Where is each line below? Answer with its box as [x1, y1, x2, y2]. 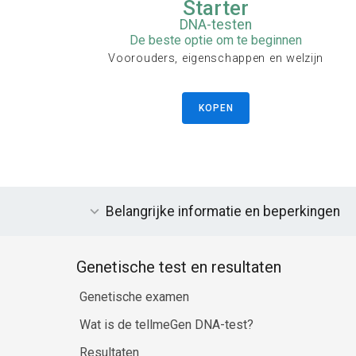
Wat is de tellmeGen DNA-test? [79, 317, 253, 333]
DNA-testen [180, 16, 253, 33]
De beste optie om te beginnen [130, 32, 303, 48]
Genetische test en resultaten [75, 257, 281, 277]
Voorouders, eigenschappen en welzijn [108, 51, 324, 65]
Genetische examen [79, 289, 189, 305]
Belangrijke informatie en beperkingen [106, 203, 341, 220]
